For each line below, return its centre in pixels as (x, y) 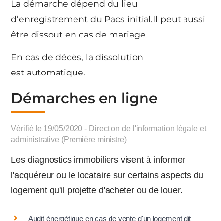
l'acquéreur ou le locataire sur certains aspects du (107, 175)
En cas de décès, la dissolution (77, 57)
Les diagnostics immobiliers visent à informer (98, 160)
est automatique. (48, 72)
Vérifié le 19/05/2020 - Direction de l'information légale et (109, 129)
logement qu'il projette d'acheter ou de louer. (97, 190)
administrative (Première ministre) (69, 139)
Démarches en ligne (84, 98)
